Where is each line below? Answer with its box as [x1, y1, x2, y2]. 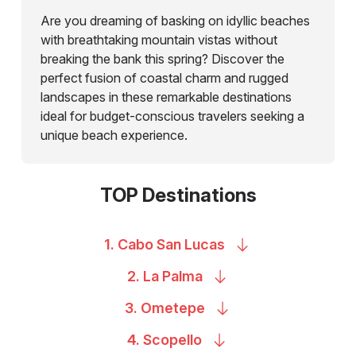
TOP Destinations [99, 183, 257, 207]
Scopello [143, 331, 202, 348]
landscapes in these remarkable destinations [40, 88, 292, 105]
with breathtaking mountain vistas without [40, 31, 277, 48]
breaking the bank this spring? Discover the [40, 50, 284, 67]
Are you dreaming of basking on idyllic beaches [40, 12, 310, 29]
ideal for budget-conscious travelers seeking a [40, 107, 304, 124]
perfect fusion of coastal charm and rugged [40, 69, 288, 86]
